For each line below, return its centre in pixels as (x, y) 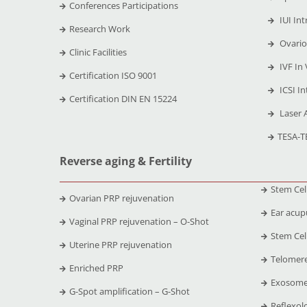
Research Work (99, 28)
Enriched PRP (96, 268)
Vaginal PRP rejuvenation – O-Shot (139, 221)
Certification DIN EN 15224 (123, 98)
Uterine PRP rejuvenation (120, 244)
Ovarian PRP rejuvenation (121, 198)
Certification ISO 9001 (113, 75)
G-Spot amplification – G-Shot (129, 291)
